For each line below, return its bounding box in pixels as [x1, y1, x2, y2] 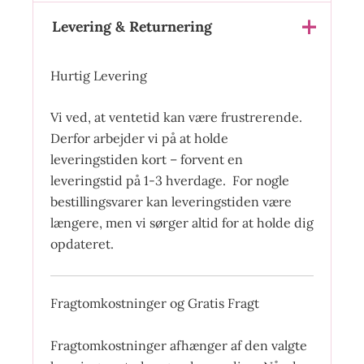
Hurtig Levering [50, 67, 147, 84]
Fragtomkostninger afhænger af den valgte [50, 336, 307, 353]
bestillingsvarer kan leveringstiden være [50, 193, 292, 210]
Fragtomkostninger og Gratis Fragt [50, 294, 259, 311]
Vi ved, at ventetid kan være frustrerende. [50, 109, 302, 126]
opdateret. [50, 236, 114, 253]
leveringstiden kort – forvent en [50, 151, 243, 168]
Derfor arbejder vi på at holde [50, 130, 228, 147]
